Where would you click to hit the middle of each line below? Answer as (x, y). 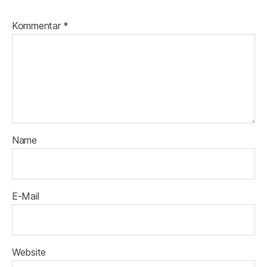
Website (29, 252)
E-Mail (26, 196)
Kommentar (38, 25)
